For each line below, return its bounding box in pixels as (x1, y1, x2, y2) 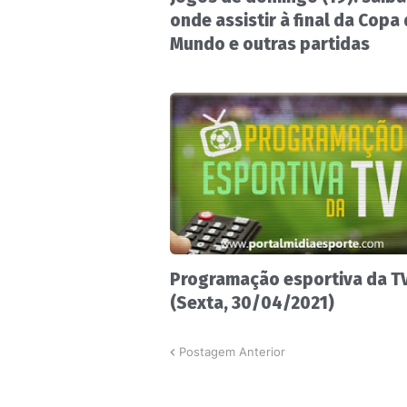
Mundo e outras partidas (170, 34, 370, 55)
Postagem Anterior (179, 343, 285, 359)
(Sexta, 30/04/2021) (170, 293, 334, 314)
